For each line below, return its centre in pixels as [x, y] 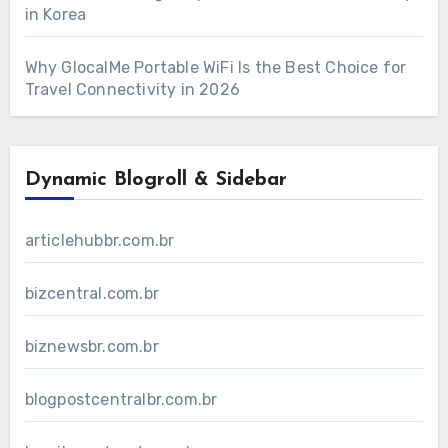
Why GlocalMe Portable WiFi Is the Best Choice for [215, 67]
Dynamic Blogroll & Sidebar [155, 179]
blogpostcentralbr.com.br [121, 399]
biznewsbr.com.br [91, 346]
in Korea [55, 14]
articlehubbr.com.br [99, 240]
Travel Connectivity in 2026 [132, 89]
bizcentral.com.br [91, 293]
